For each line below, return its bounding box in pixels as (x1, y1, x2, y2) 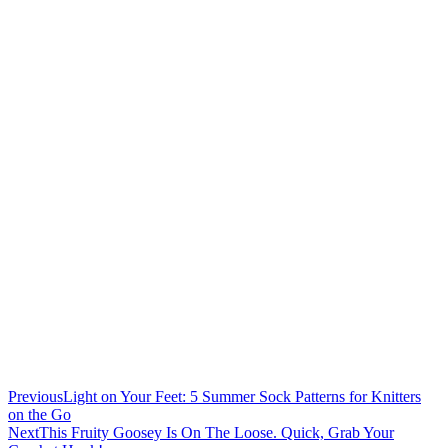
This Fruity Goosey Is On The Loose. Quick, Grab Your (39, 423, 394, 441)
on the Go (8, 405, 71, 423)
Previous (8, 387, 63, 405)
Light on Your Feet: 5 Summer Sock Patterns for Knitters (63, 387, 421, 405)
